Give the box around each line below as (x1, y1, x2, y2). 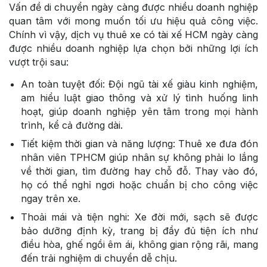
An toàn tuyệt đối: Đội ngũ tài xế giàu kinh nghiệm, (21, 77, 258, 90)
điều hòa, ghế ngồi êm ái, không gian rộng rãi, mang (21, 238, 258, 250)
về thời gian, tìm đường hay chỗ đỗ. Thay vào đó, (21, 164, 258, 177)
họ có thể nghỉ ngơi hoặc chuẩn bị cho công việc (21, 178, 258, 191)
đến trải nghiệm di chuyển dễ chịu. (21, 252, 177, 264)
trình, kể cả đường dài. (21, 119, 123, 131)
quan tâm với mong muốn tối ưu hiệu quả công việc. (9, 14, 258, 27)
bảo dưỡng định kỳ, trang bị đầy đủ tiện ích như (21, 224, 258, 237)
